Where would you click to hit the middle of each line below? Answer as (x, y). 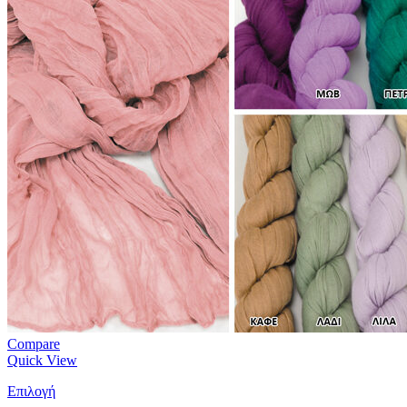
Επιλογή (31, 391)
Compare (34, 344)
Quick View (42, 360)
